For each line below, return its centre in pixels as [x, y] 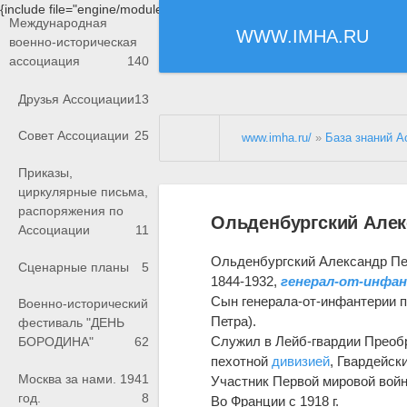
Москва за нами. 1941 [84, 378]
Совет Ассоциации [74, 136]
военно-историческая [73, 42]
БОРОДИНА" [56, 342]
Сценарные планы [74, 267]
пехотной [242, 361]
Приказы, [45, 173]
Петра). [234, 321]
